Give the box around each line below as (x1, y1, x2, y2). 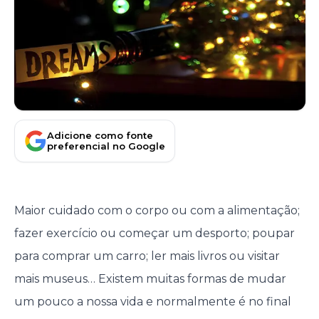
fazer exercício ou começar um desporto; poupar (14, 226, 295, 240)
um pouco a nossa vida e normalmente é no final (14, 295, 291, 308)
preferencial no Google (47, 140, 165, 152)
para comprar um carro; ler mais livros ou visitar (14, 249, 280, 263)
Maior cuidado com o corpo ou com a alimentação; (14, 204, 300, 217)
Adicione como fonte (47, 129, 153, 141)
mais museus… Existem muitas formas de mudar (14, 272, 286, 286)
